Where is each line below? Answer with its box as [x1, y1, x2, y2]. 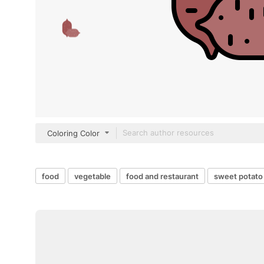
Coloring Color [47, 128, 100, 138]
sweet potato [214, 171, 263, 181]
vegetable [74, 171, 111, 181]
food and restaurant [126, 171, 199, 181]
